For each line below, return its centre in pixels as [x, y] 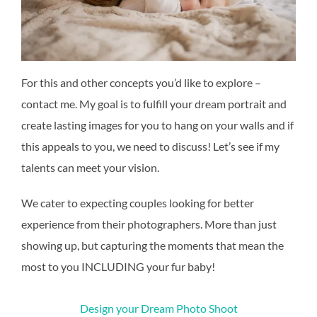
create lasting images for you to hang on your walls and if [157, 125]
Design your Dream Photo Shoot [158, 308]
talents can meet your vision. [90, 168]
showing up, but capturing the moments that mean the [152, 246]
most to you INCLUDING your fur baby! [118, 267]
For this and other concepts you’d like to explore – [141, 83]
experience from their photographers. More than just [149, 224]
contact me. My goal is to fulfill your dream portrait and [154, 104]
